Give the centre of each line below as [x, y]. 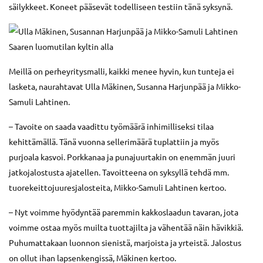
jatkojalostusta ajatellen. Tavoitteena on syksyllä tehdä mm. [119, 172]
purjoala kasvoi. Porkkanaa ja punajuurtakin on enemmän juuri [122, 156]
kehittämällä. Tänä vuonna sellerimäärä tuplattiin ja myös [114, 141]
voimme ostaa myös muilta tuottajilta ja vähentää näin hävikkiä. [126, 227]
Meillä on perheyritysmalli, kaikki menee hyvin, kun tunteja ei [122, 71]
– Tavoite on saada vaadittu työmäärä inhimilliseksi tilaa [111, 126]
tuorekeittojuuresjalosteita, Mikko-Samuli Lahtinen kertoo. [117, 187]
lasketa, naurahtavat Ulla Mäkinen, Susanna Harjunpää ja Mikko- [125, 86]
